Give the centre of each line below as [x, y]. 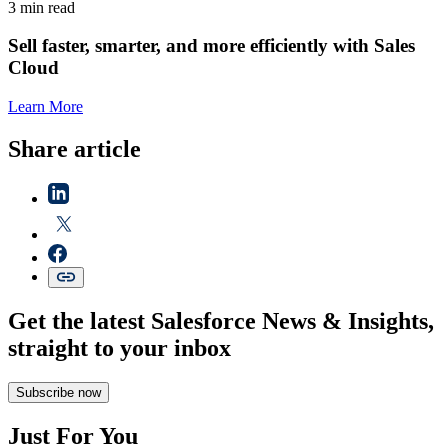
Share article [74, 148]
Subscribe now [58, 392]
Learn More [45, 107]
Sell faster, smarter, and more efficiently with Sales [211, 46]
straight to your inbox [119, 347]
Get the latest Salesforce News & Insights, [221, 320]
